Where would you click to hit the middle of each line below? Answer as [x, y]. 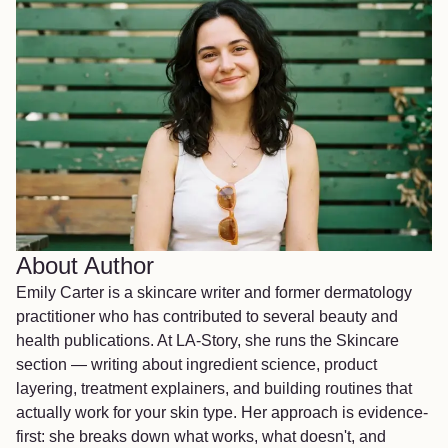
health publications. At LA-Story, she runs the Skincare [207, 341]
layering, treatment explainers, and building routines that [214, 389]
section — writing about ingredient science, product [196, 365]
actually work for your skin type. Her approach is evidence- [222, 413]
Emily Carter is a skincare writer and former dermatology [214, 293]
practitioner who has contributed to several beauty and [207, 317]
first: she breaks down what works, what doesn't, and [201, 437]
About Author [85, 266]
